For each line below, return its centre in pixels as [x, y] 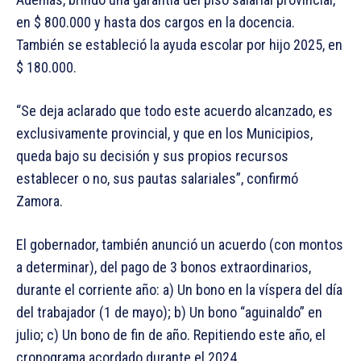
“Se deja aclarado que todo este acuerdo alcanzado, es [174, 110]
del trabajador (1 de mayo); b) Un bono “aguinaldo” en [169, 312]
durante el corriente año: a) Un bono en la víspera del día [179, 289]
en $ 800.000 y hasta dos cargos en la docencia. [156, 22]
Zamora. [39, 201]
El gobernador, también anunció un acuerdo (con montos [180, 244]
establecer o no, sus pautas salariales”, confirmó [157, 178]
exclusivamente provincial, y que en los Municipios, [164, 133]
